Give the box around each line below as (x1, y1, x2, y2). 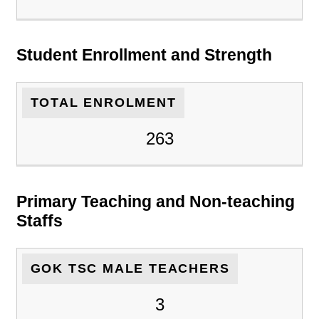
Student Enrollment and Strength (16, 46, 272, 65)
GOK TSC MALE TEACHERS (30, 261, 230, 276)
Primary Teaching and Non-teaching (16, 192, 295, 211)
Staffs (16, 211, 63, 231)
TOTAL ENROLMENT (30, 95, 177, 110)
